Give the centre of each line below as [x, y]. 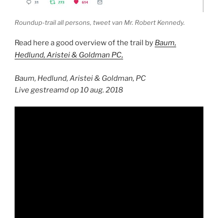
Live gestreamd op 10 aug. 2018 [69, 90]
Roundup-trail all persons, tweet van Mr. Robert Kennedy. [100, 22]
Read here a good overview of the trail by [85, 43]
